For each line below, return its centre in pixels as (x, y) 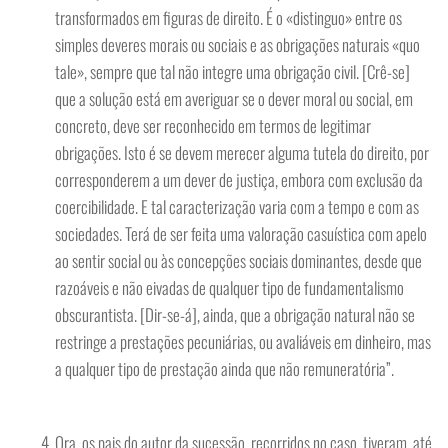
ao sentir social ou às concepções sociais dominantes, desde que (238, 260)
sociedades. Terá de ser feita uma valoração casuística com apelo (241, 233)
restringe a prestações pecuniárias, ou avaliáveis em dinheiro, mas (243, 341)
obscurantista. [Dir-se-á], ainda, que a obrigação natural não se (235, 314)
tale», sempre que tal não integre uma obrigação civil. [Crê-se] (232, 71)
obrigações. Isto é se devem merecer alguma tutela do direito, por (242, 152)
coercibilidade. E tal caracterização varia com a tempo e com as (237, 206)
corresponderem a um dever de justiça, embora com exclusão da (239, 179)
